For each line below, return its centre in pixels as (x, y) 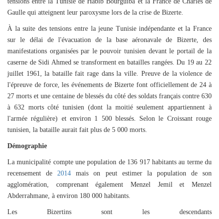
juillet (15, 74)
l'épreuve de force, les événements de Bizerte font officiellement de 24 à (109, 85)
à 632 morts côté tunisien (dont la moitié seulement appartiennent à (109, 107)
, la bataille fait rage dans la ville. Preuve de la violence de (126, 74)
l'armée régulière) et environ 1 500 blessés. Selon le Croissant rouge (109, 119)
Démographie (27, 146)
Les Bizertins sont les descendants (109, 212)
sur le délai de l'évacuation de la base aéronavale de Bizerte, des (109, 40)
